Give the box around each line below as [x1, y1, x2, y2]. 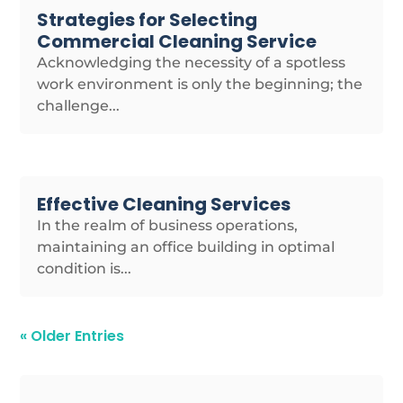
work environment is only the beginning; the [37, 76, 363, 94]
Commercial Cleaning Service [37, 29, 318, 55]
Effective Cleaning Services [37, 191, 291, 217]
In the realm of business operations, [37, 216, 299, 234]
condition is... [37, 259, 132, 277]
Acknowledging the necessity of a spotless [37, 54, 346, 72]
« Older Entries [20, 325, 125, 346]
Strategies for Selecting [37, 7, 258, 33]
